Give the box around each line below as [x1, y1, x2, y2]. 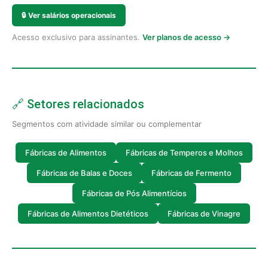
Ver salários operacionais [28, 11, 116, 20]
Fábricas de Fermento [151, 167, 232, 178]
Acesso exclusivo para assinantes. [12, 32, 142, 42]
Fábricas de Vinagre [167, 208, 240, 218]
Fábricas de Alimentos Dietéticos [28, 208, 148, 218]
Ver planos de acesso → [142, 32, 230, 42]
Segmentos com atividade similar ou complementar [12, 119, 202, 129]
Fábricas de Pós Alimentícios [81, 188, 187, 198]
